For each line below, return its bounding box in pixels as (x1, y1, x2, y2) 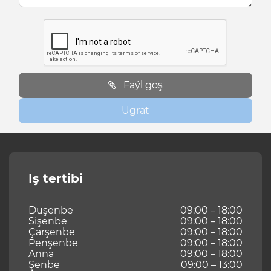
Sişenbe (28, 215, 67, 227)
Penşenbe (28, 237, 78, 249)
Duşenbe (28, 204, 73, 217)
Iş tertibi (28, 171, 83, 186)
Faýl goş (123, 79, 163, 91)
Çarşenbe (28, 226, 75, 238)
